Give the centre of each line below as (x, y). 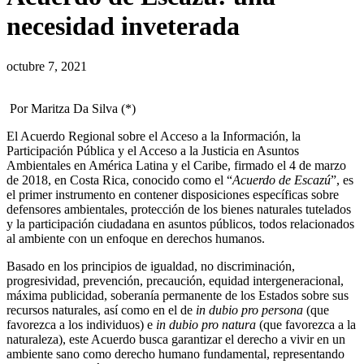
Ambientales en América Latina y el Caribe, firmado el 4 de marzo (176, 165)
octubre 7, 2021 (47, 66)
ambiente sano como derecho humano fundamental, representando (175, 353)
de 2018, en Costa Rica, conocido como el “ (119, 180)
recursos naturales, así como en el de (101, 310)
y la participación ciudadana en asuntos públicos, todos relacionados (180, 223)
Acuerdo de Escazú (282, 180)
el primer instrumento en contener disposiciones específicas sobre (173, 194)
